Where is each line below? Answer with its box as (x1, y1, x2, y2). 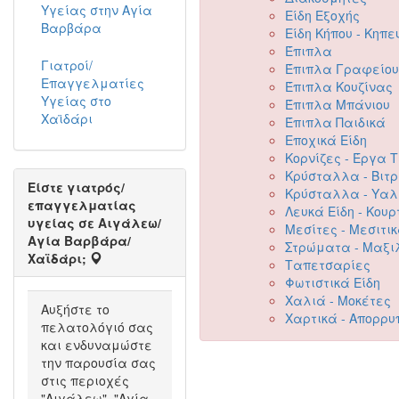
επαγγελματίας (28, 196, 136, 214)
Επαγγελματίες (41, 74, 144, 92)
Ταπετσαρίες (285, 256, 370, 273)
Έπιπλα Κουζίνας (285, 77, 393, 95)
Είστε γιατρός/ (28, 178, 125, 196)
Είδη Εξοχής (285, 6, 360, 24)
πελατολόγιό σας (41, 318, 153, 336)
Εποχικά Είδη (285, 131, 367, 149)
